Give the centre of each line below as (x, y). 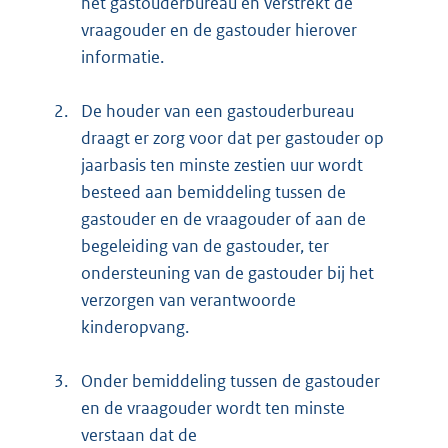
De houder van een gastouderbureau (217, 111)
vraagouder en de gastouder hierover (219, 30)
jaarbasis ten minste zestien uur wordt (222, 165)
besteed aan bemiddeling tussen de (213, 192)
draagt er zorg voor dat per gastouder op (232, 138)
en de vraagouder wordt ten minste (213, 408)
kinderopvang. (135, 327)
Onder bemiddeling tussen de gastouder (230, 381)
